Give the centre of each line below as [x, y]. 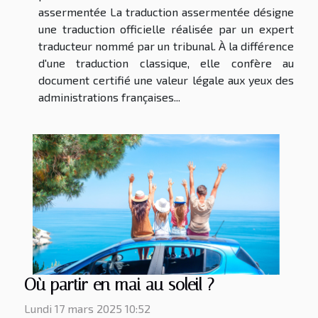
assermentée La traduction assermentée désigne [166, 11]
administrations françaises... [109, 97]
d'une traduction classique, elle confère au [166, 62]
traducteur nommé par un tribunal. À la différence [166, 45]
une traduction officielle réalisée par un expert [166, 28]
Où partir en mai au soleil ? [119, 285]
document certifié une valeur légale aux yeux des [166, 79]
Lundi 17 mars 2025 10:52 [87, 309]
